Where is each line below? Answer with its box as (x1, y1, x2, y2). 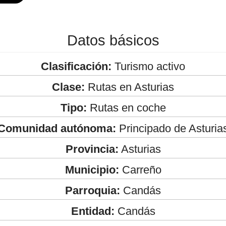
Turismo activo (111, 60, 185, 73)
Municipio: (65, 163, 119, 176)
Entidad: (71, 204, 115, 217)
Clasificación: (41, 60, 111, 73)
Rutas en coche (86, 101, 166, 114)
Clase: (52, 80, 85, 93)
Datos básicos (67, 32, 159, 48)
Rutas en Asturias (85, 80, 174, 93)
